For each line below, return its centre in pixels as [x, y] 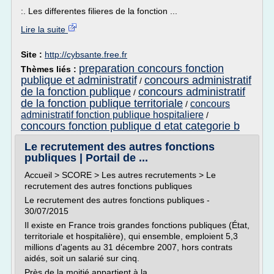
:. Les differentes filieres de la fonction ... [99, 11]
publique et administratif [79, 80]
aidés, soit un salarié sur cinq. [82, 258]
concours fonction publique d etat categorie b [130, 126]
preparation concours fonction [151, 68]
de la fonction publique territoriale [102, 103]
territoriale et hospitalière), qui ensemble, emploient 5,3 [131, 236]
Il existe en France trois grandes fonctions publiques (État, [137, 225]
